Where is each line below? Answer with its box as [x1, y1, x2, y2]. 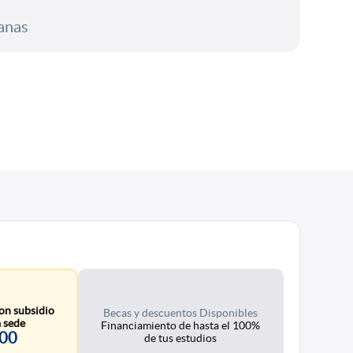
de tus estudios [144, 332, 217, 344]
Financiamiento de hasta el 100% [101, 319, 261, 332]
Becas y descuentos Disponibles [103, 307, 258, 319]
